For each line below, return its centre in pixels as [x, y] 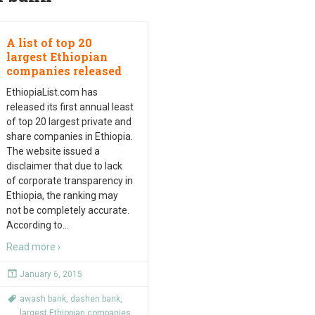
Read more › [33, 247]
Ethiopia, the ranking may [62, 195]
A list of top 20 [49, 43]
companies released [64, 71]
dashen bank [95, 299]
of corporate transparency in [70, 181]
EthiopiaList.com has [52, 92]
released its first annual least [70, 107]
